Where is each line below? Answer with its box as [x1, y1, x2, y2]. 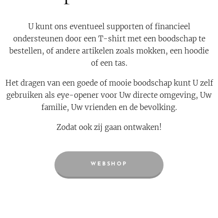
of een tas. [91, 58, 127, 68]
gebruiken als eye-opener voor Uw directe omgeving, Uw [6, 91, 212, 100]
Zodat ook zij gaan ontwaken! [56, 123, 162, 132]
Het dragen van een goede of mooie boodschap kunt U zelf [5, 78, 213, 88]
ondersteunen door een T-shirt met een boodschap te [13, 34, 205, 44]
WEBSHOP [91, 162, 127, 167]
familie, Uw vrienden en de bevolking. [41, 103, 177, 112]
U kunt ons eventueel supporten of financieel [28, 22, 190, 32]
